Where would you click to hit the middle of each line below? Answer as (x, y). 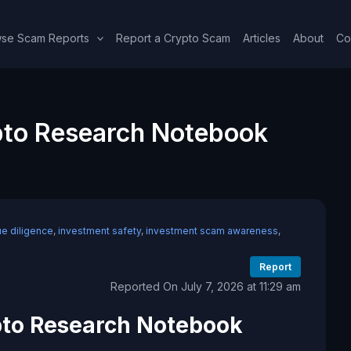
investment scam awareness (212, 231)
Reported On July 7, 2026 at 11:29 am (206, 286)
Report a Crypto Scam (174, 38)
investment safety (100, 231)
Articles (262, 38)
